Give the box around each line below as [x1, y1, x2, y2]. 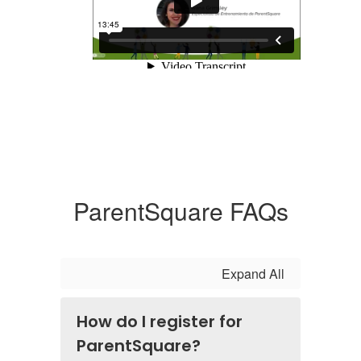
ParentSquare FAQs [73, 193, 288, 229]
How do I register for [77, 310, 243, 334]
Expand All [222, 264, 284, 284]
